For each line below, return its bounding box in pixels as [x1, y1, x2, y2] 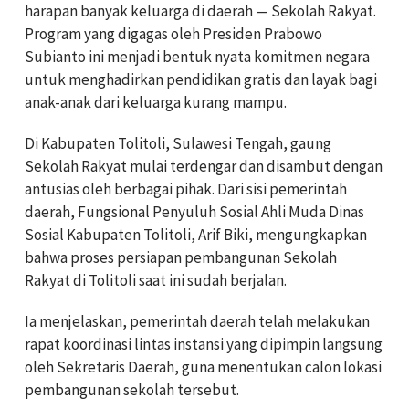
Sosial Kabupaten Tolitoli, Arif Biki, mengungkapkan [25, 225, 367, 245]
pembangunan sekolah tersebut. [25, 380, 239, 400]
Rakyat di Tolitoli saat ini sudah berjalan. [25, 270, 287, 290]
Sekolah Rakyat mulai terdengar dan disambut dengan [25, 156, 383, 176]
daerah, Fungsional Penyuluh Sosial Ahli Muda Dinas [25, 202, 364, 222]
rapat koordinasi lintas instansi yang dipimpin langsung [25, 334, 383, 354]
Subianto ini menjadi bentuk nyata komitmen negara [25, 47, 370, 67]
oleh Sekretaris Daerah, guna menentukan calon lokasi [25, 357, 382, 377]
